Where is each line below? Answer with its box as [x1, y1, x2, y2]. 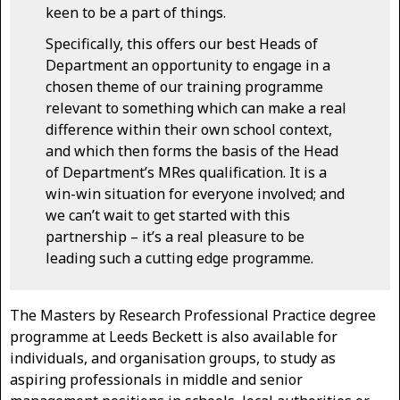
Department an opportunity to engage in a [46, 54, 330, 75]
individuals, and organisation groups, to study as [10, 347, 336, 368]
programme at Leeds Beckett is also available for [10, 326, 337, 346]
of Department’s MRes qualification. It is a [46, 162, 327, 182]
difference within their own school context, [46, 119, 332, 139]
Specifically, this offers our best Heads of [46, 33, 318, 54]
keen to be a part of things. [46, 2, 226, 22]
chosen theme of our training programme [46, 76, 323, 96]
